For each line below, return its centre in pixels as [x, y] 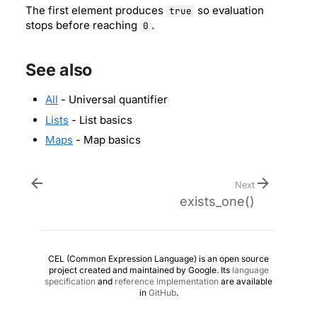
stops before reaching [83, 25]
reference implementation [167, 282]
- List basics [101, 120]
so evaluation [229, 10]
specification [70, 282]
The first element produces [96, 10]
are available [246, 282]
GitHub [162, 293]
